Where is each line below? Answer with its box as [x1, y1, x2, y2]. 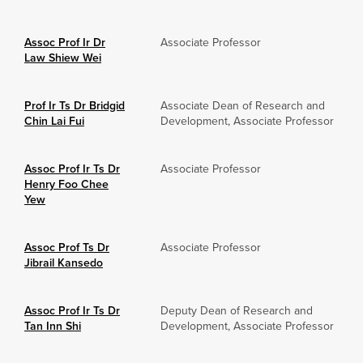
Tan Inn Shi [24, 318, 81, 335]
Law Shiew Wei [24, 49, 101, 67]
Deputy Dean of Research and [160, 302, 313, 320]
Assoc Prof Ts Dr [24, 239, 109, 257]
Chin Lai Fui [24, 113, 84, 130]
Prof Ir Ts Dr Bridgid [24, 97, 125, 115]
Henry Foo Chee [24, 176, 109, 194]
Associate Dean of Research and [160, 97, 325, 115]
